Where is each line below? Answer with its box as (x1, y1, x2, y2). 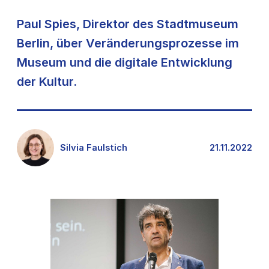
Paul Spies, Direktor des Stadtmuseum (17, 17, 238, 31)
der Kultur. (17, 74, 77, 89)
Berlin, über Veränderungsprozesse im (17, 36, 239, 50)
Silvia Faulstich (60, 142, 127, 153)
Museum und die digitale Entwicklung (17, 55, 232, 70)
